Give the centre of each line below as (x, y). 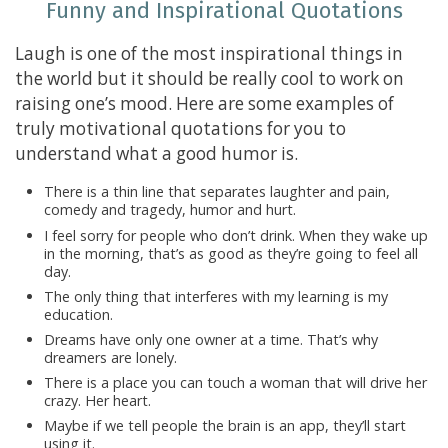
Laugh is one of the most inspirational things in (209, 54)
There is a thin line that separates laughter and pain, (216, 192)
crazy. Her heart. (97, 401)
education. (78, 314)
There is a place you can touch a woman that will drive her (235, 383)
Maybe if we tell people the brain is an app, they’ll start (224, 426)
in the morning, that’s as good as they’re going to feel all (230, 253)
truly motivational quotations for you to (180, 129)
